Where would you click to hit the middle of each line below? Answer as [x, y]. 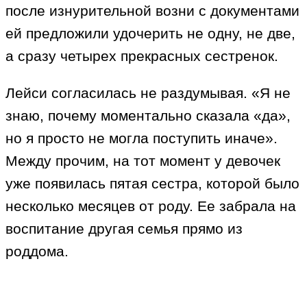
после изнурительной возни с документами [152, 11]
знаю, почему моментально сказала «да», [148, 116]
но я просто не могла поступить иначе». [142, 138]
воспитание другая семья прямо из [124, 229]
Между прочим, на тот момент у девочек [143, 161]
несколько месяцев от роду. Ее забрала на [151, 206]
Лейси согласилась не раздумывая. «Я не [148, 93]
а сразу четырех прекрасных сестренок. [142, 56]
